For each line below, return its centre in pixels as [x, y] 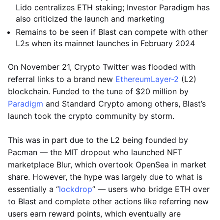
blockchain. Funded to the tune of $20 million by [98, 91]
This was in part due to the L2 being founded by [98, 140]
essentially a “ [33, 189]
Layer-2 [165, 79]
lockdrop [76, 189]
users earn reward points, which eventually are [94, 214]
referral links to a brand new [62, 79]
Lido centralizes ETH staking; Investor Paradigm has [113, 7]
